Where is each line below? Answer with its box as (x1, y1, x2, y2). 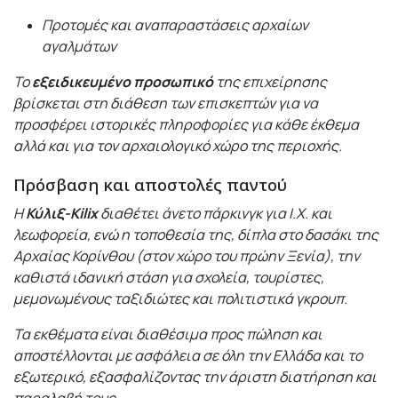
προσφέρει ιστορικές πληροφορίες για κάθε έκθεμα (13, 114, 359, 134)
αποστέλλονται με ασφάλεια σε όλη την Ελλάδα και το (13, 345, 362, 365)
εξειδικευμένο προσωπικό (32, 71, 213, 92)
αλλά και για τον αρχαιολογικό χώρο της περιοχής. (13, 135, 342, 155)
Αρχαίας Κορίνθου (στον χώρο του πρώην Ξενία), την (13, 245, 360, 266)
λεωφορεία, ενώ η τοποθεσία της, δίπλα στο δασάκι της (13, 224, 378, 244)
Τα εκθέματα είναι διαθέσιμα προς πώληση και (13, 323, 322, 344)
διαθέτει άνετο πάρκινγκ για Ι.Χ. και (98, 203, 332, 223)
